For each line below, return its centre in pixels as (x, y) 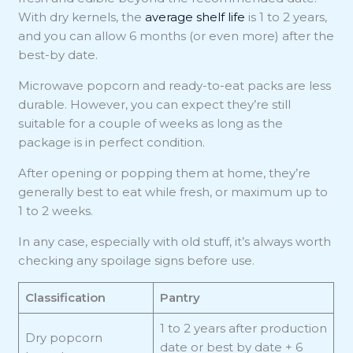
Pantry (180, 297)
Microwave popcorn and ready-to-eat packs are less (175, 85)
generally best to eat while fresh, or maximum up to (173, 191)
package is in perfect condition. (112, 142)
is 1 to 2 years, (286, 17)
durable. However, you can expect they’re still (155, 104)
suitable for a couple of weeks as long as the (151, 123)
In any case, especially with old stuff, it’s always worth (175, 241)
